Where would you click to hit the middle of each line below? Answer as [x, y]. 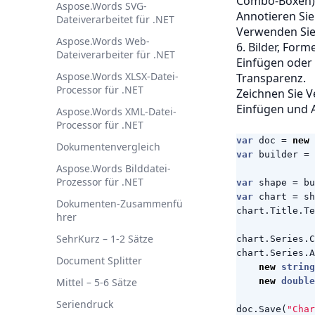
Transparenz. [271, 78]
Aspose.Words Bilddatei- [114, 168]
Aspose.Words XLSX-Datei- [117, 76]
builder [278, 154]
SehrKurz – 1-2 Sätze [105, 239]
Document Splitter [99, 261]
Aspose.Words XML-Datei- [116, 111]
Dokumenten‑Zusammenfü [120, 204]
